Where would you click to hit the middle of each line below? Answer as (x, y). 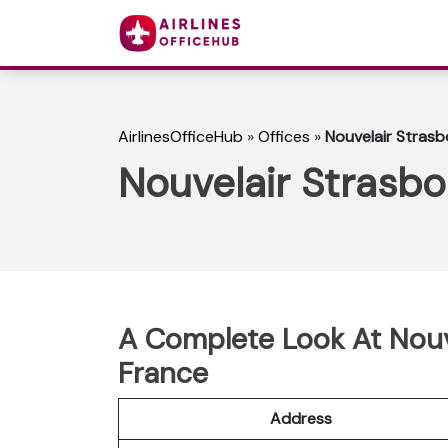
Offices (284, 137)
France (163, 372)
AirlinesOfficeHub (180, 137)
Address (300, 418)
